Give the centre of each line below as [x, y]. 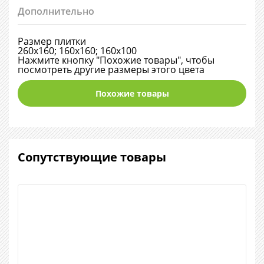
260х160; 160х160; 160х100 [77, 51]
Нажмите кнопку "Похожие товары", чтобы [116, 60]
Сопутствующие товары [92, 157]
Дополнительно [56, 11]
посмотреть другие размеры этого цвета [111, 70]
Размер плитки [52, 41]
